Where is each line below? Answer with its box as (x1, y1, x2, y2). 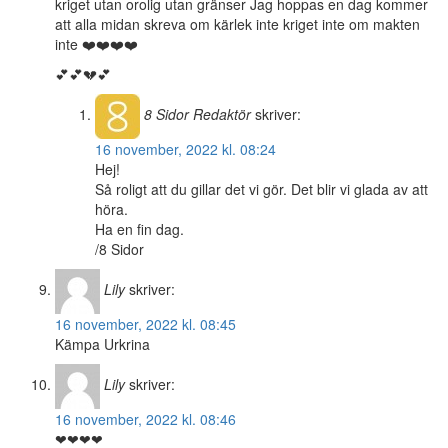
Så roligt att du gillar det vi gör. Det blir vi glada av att (95, 179, 428, 200)
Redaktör (193, 104, 251, 125)
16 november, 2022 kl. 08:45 (55, 314, 236, 335)
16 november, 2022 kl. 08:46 (55, 409, 236, 430)
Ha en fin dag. (95, 219, 184, 240)
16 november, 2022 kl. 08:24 (95, 139, 276, 160)
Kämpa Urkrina (55, 334, 150, 355)
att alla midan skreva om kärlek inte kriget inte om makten (55, 14, 420, 35)
